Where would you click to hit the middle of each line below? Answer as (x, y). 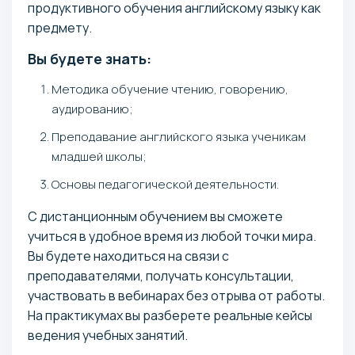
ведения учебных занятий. (108, 335)
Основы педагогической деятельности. (165, 184)
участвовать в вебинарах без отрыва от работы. (176, 295)
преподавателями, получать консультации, (161, 275)
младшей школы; (99, 156)
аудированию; (92, 109)
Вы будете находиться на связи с (128, 256)
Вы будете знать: (90, 58)
